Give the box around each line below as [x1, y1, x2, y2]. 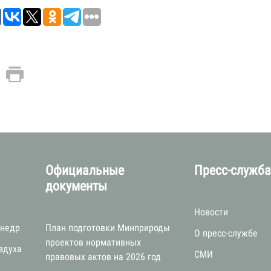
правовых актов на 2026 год [45, 251, 162, 263]
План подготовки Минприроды [45, 222, 171, 233]
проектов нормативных [45, 237, 142, 248]
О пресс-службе [194, 227, 258, 239]
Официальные [45, 163, 125, 178]
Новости [194, 206, 229, 218]
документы [45, 178, 108, 194]
